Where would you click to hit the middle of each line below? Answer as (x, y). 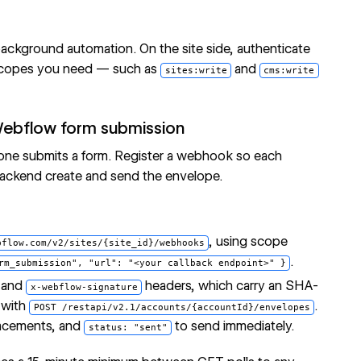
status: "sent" (128, 327)
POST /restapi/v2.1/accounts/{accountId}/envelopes (172, 307)
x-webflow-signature (84, 287)
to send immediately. (233, 326)
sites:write (196, 70)
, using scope (249, 242)
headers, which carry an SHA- (230, 285)
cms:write (289, 70)
